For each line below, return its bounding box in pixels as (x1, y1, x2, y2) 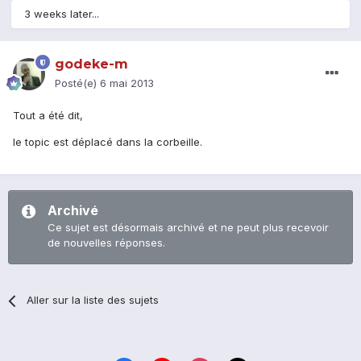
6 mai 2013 (100, 77, 154, 90)
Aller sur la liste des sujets (27, 293, 160, 307)
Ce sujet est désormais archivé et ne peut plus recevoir (48, 221, 329, 234)
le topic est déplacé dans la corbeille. (13, 135, 202, 149)
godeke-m (55, 56, 128, 73)
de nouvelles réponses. (48, 236, 165, 250)
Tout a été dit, (13, 109, 83, 122)
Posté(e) (55, 77, 100, 90)
